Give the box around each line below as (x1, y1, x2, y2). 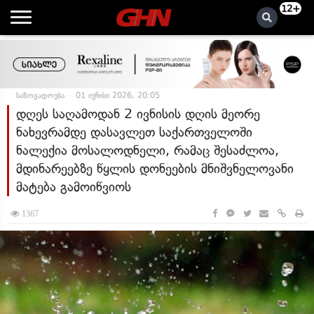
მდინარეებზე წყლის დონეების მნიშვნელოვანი (16, 161, 294, 177)
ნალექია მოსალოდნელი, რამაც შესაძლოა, (16, 142, 279, 158)
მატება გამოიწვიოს (16, 179, 131, 195)
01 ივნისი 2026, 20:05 (76, 90, 160, 100)
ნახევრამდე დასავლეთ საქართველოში (16, 124, 252, 140)
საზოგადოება (16, 90, 64, 100)
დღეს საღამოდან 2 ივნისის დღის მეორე (16, 106, 260, 122)
